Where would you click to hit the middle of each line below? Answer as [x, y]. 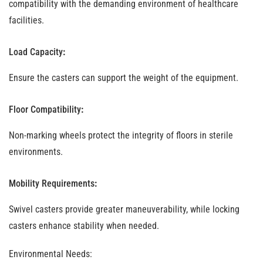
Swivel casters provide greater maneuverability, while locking [124, 209]
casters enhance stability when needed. [84, 226]
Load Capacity [36, 52]
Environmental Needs [49, 254]
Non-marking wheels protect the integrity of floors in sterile [121, 135]
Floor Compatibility [45, 109]
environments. [36, 152]
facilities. [26, 20]
